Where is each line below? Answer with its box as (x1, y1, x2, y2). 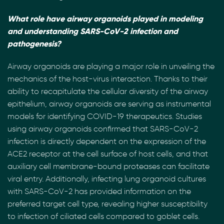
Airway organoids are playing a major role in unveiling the (7, 61, 214, 71)
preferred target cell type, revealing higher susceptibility (7, 199, 207, 208)
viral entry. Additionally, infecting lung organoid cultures (7, 174, 206, 183)
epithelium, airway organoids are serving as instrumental (7, 99, 211, 108)
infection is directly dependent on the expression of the (7, 136, 206, 146)
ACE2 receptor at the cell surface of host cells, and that (7, 149, 208, 158)
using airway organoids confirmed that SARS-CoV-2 (7, 124, 198, 133)
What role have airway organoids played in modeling (7, 13, 203, 24)
